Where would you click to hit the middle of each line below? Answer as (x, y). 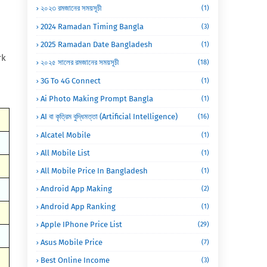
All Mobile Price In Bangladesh (94, 171)
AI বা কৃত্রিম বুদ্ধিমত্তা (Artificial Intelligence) (109, 117)
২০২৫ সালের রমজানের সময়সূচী (80, 62)
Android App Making (76, 189)
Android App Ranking (78, 207)
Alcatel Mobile (66, 135)
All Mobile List (65, 153)
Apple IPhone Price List (81, 224)
